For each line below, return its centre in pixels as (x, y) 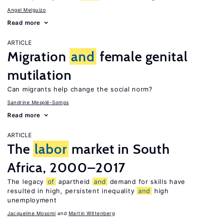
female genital (142, 56)
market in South (119, 149)
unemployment (32, 200)
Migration (39, 56)
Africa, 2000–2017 (67, 167)
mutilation (40, 75)
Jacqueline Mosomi (32, 213)
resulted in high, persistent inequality (72, 191)
